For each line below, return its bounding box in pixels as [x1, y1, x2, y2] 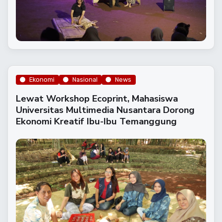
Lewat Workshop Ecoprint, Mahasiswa [16, 92, 178, 105]
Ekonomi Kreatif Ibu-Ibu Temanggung [16, 115, 177, 128]
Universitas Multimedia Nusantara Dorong [16, 104, 195, 116]
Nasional [72, 75, 98, 83]
